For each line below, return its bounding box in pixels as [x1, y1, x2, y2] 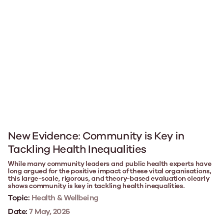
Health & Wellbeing [29, 192, 99, 203]
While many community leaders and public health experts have [8, 159, 212, 168]
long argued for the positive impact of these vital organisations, [8, 166, 212, 176]
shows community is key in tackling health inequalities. [8, 181, 185, 191]
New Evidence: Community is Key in [8, 128, 185, 143]
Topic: [8, 192, 30, 203]
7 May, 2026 [27, 206, 70, 217]
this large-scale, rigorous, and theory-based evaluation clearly [8, 173, 210, 183]
